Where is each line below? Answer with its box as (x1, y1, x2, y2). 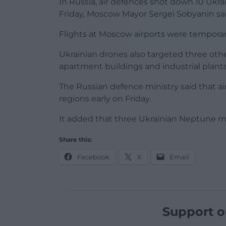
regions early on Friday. (59, 94, 151, 104)
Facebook (77, 153, 109, 161)
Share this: (59, 136, 92, 144)
